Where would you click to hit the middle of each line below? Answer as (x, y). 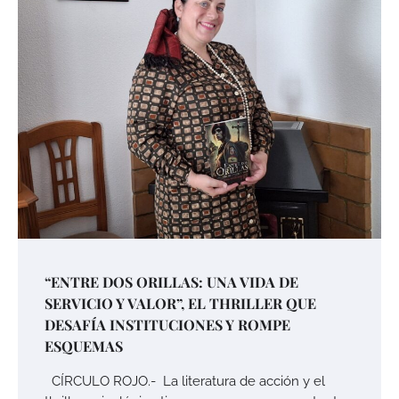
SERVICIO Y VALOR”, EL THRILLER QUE (180, 303)
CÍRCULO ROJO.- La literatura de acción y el (185, 380)
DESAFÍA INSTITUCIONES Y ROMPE (167, 324)
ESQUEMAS (84, 346)
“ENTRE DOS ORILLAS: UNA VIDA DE (171, 281)
